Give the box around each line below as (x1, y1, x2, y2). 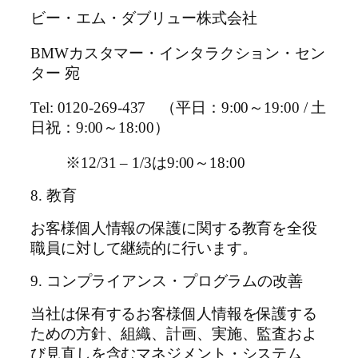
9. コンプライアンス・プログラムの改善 (30, 273, 303, 290)
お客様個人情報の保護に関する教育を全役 (30, 220, 318, 237)
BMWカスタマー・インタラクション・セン (30, 45, 325, 62)
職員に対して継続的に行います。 (30, 240, 257, 257)
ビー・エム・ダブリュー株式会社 (30, 10, 257, 27)
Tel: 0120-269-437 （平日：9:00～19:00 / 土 (30, 100, 327, 117)
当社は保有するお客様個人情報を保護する (30, 305, 318, 322)
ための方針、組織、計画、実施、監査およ (30, 325, 318, 342)
